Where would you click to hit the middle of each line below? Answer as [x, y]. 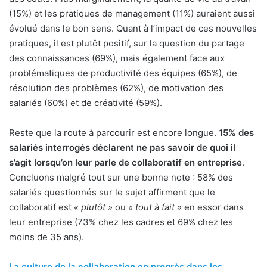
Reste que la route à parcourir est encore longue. [114, 133]
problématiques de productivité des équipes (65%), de [123, 73]
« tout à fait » [155, 207]
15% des [236, 133]
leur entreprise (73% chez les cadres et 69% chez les [121, 222]
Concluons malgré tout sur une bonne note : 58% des [121, 178]
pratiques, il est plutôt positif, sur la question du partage [127, 44]
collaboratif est [41, 207]
